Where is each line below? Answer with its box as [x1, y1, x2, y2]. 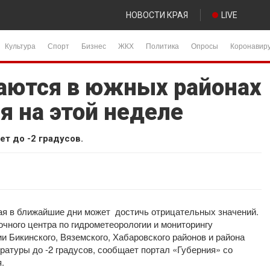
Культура [5, 40, 36, 51]
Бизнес [81, 40, 106, 51]
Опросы [191, 40, 218, 51]
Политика [146, 40, 179, 51]
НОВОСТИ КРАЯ [126, 10, 188, 20]
